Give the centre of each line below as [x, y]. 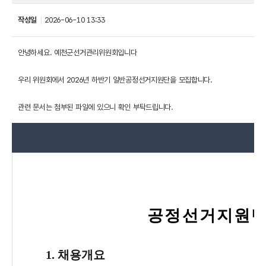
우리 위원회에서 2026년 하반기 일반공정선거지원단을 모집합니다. [115, 80]
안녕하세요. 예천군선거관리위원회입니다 [77, 53]
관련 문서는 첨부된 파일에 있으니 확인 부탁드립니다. [96, 107]
